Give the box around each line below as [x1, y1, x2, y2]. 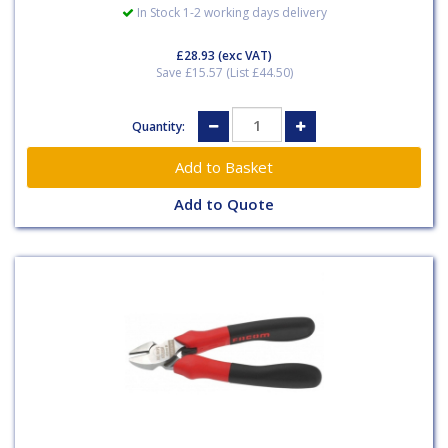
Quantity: [132, 117, 188, 135]
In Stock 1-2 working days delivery [133, 4, 327, 21]
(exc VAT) [215, 47, 272, 64]
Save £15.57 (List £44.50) [155, 64, 293, 81]
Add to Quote [174, 194, 274, 215]
